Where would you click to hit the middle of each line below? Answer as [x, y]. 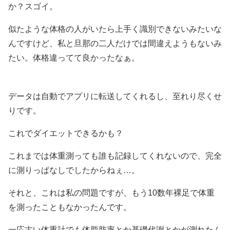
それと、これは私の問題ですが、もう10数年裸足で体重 [111, 193]
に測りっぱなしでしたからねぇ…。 [74, 170]
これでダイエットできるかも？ [66, 133]
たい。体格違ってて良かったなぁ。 [74, 57]
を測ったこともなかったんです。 [70, 207]
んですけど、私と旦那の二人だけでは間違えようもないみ [115, 43]
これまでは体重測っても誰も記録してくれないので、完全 [115, 156]
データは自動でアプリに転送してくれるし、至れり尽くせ [115, 96]
